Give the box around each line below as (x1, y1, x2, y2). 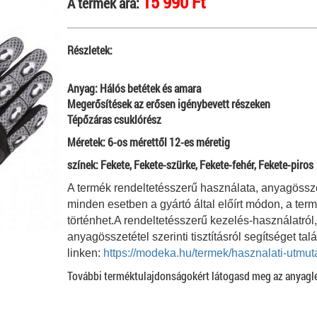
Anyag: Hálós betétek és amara (67, 81, 204, 96)
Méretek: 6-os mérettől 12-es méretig (67, 134, 233, 149)
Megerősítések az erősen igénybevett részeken (67, 96, 271, 111)
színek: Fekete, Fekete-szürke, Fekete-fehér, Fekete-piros (67, 157, 314, 172)
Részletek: (67, 42, 113, 57)
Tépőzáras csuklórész (67, 112, 162, 127)
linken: (67, 247, 104, 259)
